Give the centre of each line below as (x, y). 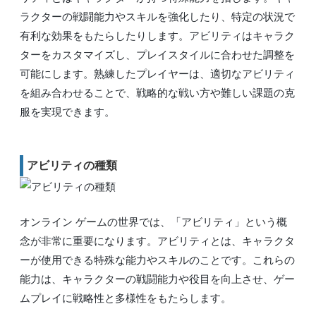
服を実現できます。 (67, 111)
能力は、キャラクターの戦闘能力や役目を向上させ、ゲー (157, 279)
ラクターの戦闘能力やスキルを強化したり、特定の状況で (157, 16)
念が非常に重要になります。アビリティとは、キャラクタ (157, 241)
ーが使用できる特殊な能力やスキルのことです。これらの (157, 260)
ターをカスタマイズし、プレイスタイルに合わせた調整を (157, 54)
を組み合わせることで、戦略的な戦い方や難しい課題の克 (157, 92)
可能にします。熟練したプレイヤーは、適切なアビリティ (157, 73)
